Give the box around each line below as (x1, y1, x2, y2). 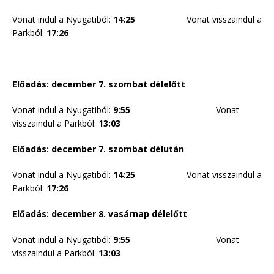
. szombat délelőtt (103, 78, 185, 91)
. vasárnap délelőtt (103, 208, 187, 220)
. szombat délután (103, 143, 184, 155)
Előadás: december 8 (12, 208, 103, 220)
